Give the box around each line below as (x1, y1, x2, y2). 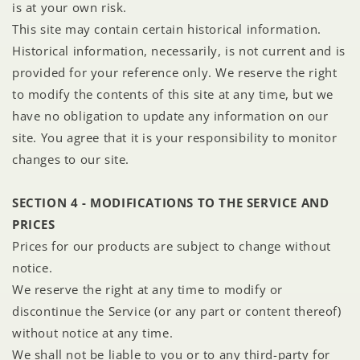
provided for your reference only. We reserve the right (12, 63, 337, 80)
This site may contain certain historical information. (12, 20, 321, 37)
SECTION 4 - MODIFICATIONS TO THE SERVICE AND (12, 194, 329, 211)
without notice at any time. (12, 324, 174, 341)
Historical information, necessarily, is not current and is (12, 42, 346, 59)
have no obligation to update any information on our (12, 107, 329, 124)
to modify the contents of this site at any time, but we (12, 85, 334, 102)
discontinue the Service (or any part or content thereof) (12, 302, 342, 319)
